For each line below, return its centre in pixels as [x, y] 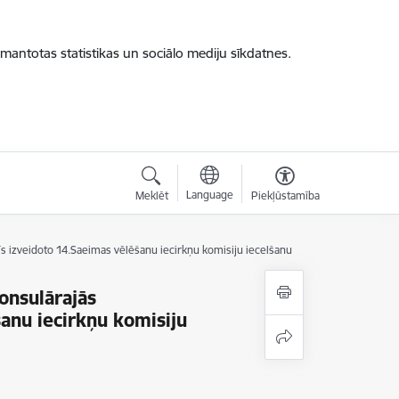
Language [209, 195]
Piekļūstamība [285, 195]
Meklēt [151, 195]
